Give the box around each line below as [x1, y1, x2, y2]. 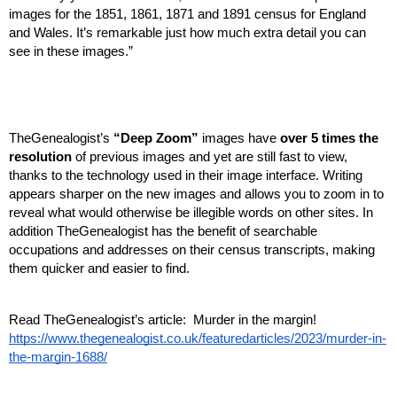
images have [198, 130, 280, 145]
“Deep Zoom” [113, 130, 198, 145]
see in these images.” [9, 43, 133, 58]
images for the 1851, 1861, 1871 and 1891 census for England [9, 6, 366, 21]
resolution [9, 149, 72, 164]
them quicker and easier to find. [9, 261, 190, 276]
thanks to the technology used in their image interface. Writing [9, 167, 362, 183]
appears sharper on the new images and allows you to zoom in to [9, 186, 384, 201]
